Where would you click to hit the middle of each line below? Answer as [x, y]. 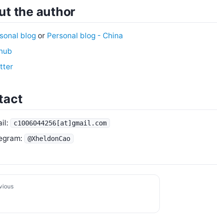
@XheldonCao [49, 139]
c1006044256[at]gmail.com [60, 123]
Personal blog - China [85, 36]
